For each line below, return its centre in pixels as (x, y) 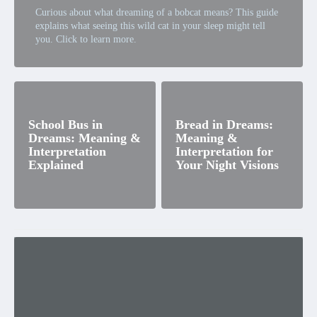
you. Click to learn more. (86, 40)
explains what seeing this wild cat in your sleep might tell (150, 26)
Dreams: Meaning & (85, 138)
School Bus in (65, 125)
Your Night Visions (227, 165)
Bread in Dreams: (224, 125)
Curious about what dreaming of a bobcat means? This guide (157, 13)
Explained (56, 165)
